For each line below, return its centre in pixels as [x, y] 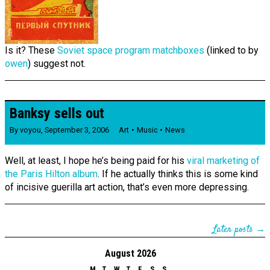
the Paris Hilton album [51, 174]
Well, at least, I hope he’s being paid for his [96, 160]
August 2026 [130, 253]
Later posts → [239, 230]
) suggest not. [57, 64]
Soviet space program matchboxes [131, 51]
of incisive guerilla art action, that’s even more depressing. [127, 187]
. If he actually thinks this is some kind [178, 174]
